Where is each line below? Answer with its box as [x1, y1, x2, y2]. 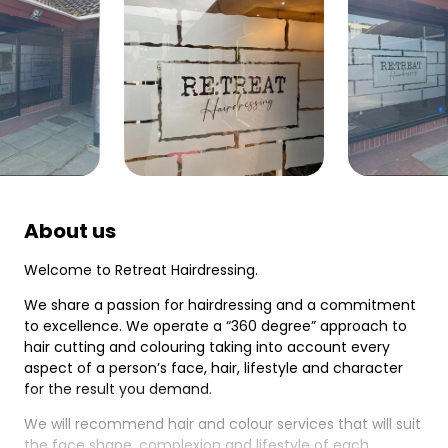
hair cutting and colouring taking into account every [24, 337, 390, 357]
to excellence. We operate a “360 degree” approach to [24, 316, 407, 336]
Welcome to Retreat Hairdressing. [24, 260, 258, 280]
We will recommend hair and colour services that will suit [24, 414, 421, 434]
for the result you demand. [24, 379, 212, 399]
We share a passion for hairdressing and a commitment [24, 295, 416, 315]
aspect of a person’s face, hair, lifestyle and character [24, 358, 403, 378]
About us [24, 217, 116, 245]
